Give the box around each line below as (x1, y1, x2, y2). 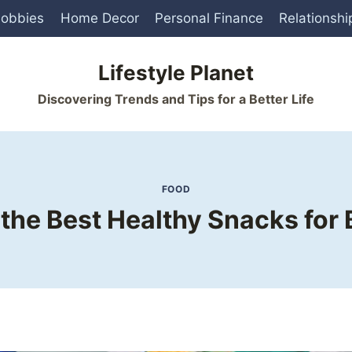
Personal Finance (154, 10, 263, 27)
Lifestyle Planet (98, 60, 254, 86)
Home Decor (60, 10, 139, 27)
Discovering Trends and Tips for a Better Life (38, 91, 314, 108)
